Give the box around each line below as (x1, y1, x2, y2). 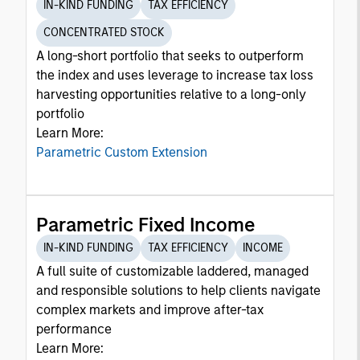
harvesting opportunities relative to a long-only (36, 87, 306, 102)
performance (36, 321, 112, 337)
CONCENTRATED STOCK (43, 26, 165, 39)
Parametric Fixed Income (36, 213, 255, 236)
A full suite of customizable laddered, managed (36, 264, 309, 279)
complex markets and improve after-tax (36, 302, 264, 317)
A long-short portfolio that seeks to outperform (36, 48, 304, 63)
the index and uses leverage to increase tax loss (36, 67, 313, 83)
